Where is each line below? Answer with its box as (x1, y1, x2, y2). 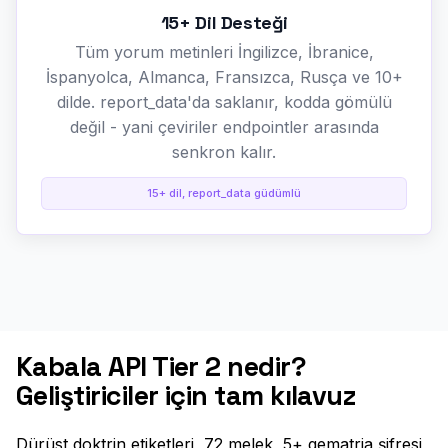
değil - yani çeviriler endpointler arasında (69, 116, 379, 137)
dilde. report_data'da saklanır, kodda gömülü (56, 91, 392, 112)
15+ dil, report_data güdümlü (147, 185, 301, 200)
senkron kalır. (172, 141, 276, 162)
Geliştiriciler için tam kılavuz (16, 379, 357, 414)
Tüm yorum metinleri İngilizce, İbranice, (74, 41, 374, 62)
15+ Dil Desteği (160, 10, 288, 34)
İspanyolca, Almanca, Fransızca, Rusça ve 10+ (45, 66, 403, 87)
